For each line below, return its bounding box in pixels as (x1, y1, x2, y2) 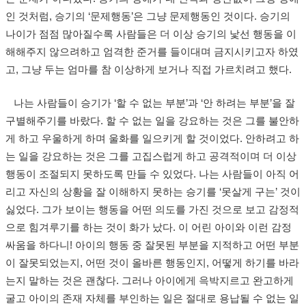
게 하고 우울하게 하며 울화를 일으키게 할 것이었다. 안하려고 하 (5, 133, 299, 144)
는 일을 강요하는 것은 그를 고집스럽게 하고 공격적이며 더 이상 (5, 151, 296, 162)
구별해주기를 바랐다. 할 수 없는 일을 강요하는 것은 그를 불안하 (5, 115, 299, 126)
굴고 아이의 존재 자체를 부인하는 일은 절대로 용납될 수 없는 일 (5, 293, 299, 304)
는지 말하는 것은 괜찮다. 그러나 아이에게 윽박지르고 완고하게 (5, 275, 294, 286)
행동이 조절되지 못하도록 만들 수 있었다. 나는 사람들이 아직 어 (5, 169, 299, 180)
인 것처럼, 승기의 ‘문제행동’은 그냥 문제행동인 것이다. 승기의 (5, 11, 290, 22)
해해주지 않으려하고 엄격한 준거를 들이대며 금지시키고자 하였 (5, 46, 298, 57)
